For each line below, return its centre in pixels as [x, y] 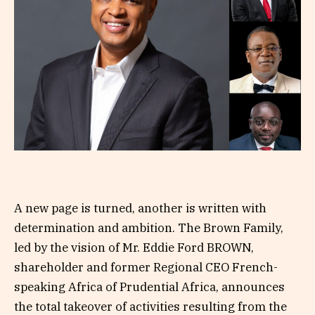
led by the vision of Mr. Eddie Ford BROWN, [134, 247]
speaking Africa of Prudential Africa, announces [149, 287]
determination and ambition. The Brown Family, [149, 227]
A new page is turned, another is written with [140, 208]
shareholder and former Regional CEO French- [146, 267]
